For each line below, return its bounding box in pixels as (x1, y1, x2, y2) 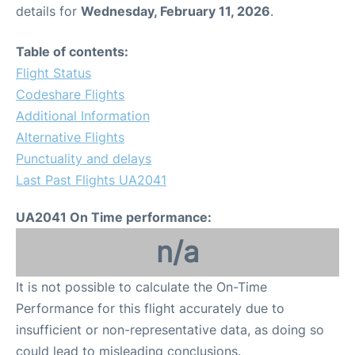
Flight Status (16, 65, 91, 82)
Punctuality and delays (16, 151, 151, 167)
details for (16, 3, 81, 20)
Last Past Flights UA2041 (16, 172, 166, 189)
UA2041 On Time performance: (16, 209, 212, 226)
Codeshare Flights (16, 86, 124, 103)
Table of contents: (16, 44, 128, 60)
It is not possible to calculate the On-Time (16, 279, 267, 296)
